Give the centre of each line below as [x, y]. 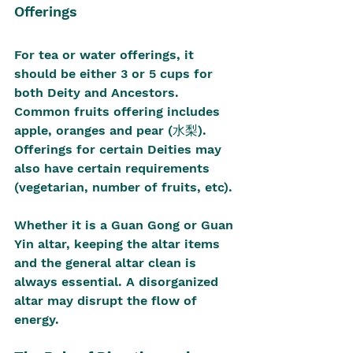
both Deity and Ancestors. [98, 93]
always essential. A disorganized [118, 282]
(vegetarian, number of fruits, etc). [123, 187]
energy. [37, 320]
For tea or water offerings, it [106, 55]
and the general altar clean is [107, 263]
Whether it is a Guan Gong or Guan [126, 225]
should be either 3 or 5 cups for [115, 74]
